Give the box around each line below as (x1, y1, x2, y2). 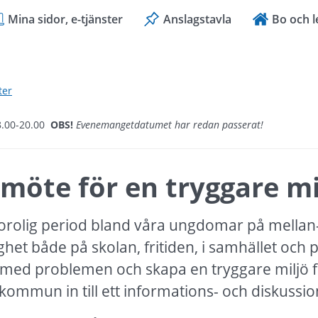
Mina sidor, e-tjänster (8, 11, 123, 27)
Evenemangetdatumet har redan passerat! (76, 117, 263, 131)
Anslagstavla (163, 11, 231, 27)
